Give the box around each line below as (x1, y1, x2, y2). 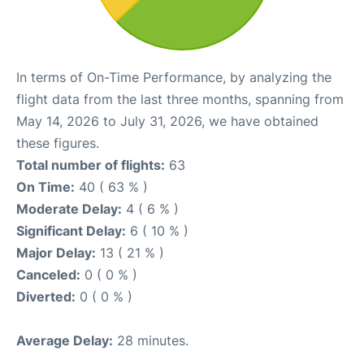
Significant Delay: (16, 223, 126, 239)
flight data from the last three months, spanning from (16, 91, 344, 107)
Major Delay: (16, 245, 96, 261)
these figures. (16, 135, 99, 151)
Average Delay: (16, 332, 113, 349)
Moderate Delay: (16, 201, 122, 217)
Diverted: (16, 288, 76, 305)
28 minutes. (113, 332, 188, 349)
